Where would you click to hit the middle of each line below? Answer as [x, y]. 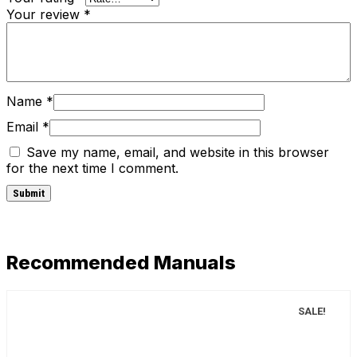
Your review [45, 14]
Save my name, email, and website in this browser [178, 152]
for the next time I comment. [92, 168]
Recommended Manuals [121, 262]
